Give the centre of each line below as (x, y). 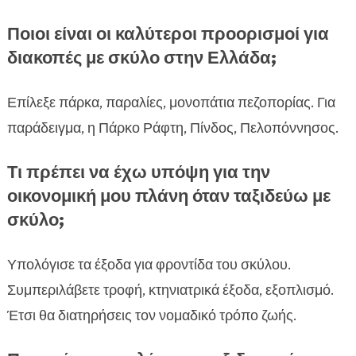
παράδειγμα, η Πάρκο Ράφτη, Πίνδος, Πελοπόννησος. (172, 128)
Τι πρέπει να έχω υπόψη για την (138, 172)
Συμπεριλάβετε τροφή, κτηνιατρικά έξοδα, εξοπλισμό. (170, 290)
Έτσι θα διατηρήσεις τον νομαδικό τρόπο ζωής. (151, 316)
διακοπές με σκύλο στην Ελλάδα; (141, 58)
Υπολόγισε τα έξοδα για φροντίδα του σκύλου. (149, 265)
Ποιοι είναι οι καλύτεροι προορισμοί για (168, 34)
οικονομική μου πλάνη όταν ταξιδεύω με (168, 196)
